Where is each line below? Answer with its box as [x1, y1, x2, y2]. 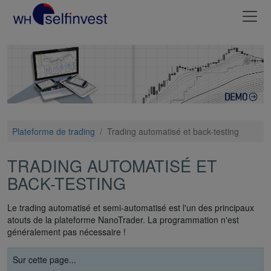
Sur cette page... [13, 253, 76, 266]
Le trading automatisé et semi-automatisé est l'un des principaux [7, 201, 254, 214]
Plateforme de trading [12, 125, 95, 137]
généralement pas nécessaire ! [7, 225, 126, 238]
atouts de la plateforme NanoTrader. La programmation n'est [7, 213, 239, 226]
